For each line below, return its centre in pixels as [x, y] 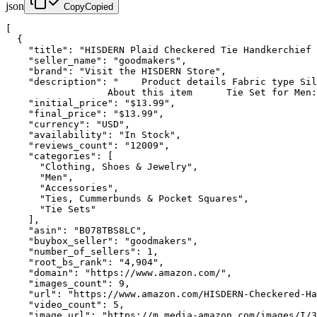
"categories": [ [59, 156]
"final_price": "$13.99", [85, 113]
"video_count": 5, [65, 304]
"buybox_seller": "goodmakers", [102, 241]
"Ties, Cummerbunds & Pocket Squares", [127, 198]
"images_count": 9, [68, 283]
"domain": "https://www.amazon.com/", [119, 272]
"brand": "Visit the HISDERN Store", [116, 71]
